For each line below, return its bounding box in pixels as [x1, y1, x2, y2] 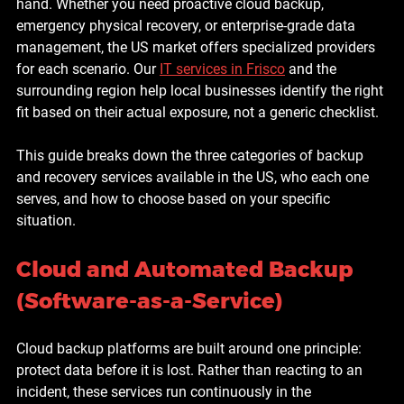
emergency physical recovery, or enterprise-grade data [16, 16, 359, 34]
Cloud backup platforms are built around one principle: [16, 339, 365, 357]
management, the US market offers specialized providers [16, 38, 379, 56]
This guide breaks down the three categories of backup [16, 146, 367, 164]
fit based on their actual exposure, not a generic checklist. [16, 103, 379, 121]
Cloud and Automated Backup [16, 255, 358, 282]
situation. [16, 211, 76, 229]
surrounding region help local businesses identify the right [16, 81, 387, 99]
